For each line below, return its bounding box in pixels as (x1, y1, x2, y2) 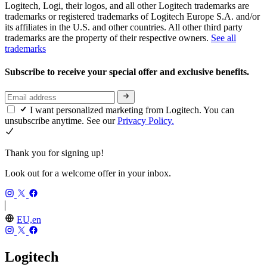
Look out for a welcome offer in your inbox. (5, 167, 171, 178)
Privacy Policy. (117, 115, 174, 126)
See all (211, 32, 236, 43)
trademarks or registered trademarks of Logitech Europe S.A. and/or (5, 11, 260, 21)
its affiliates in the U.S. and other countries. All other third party (5, 21, 243, 32)
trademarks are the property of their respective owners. (5, 32, 211, 43)
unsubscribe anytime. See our (5, 115, 117, 126)
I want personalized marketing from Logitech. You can (30, 104, 234, 115)
